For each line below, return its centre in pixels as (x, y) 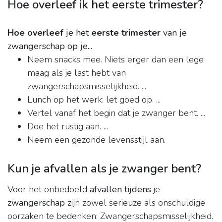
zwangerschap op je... (50, 46)
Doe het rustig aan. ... (68, 127)
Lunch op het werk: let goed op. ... (94, 100)
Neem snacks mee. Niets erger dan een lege (115, 60)
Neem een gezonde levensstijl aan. (96, 140)
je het (77, 33)
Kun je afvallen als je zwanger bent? (104, 169)
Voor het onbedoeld (49, 190)
